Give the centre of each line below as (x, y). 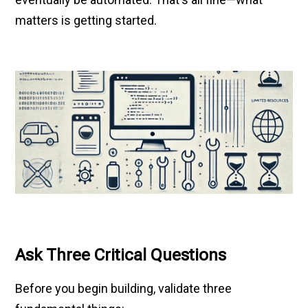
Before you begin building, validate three (124, 288)
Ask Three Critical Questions (121, 255)
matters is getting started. (86, 21)
